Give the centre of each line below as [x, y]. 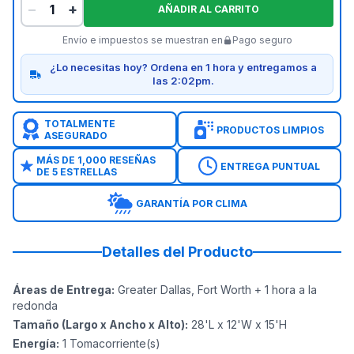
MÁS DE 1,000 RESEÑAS [96, 160]
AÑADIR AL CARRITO [209, 9]
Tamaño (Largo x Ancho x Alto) [99, 324]
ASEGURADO [75, 136]
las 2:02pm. [183, 81]
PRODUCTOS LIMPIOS [270, 130]
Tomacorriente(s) [115, 343]
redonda [35, 305]
